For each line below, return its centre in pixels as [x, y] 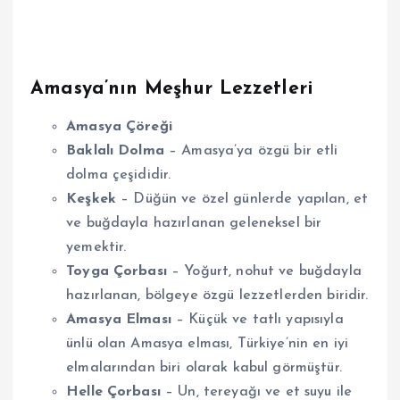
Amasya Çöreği [119, 127]
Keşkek [91, 200]
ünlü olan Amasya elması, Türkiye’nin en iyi [208, 344]
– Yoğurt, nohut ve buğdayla [264, 272]
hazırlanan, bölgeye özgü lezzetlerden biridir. [217, 296]
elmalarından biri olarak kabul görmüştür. [204, 368]
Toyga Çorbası [117, 272]
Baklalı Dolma [115, 151]
